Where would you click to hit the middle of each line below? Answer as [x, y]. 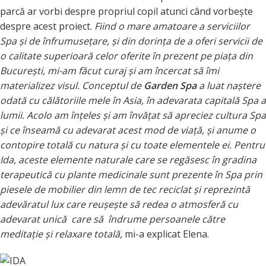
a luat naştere [229, 86]
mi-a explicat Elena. [166, 234]
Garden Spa [170, 86]
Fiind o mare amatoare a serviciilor [172, 26]
